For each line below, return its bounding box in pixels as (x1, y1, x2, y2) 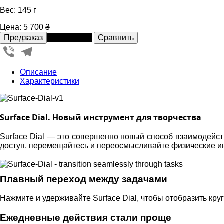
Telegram (35, 43, 68, 52)
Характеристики (20, 76, 79, 85)
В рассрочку (47, 33, 92, 42)
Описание (20, 67, 57, 76)
